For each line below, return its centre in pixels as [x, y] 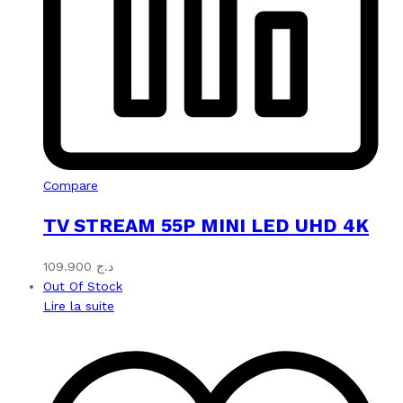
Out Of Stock [83, 286]
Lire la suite [79, 305]
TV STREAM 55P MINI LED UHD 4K [206, 226]
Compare [71, 185]
